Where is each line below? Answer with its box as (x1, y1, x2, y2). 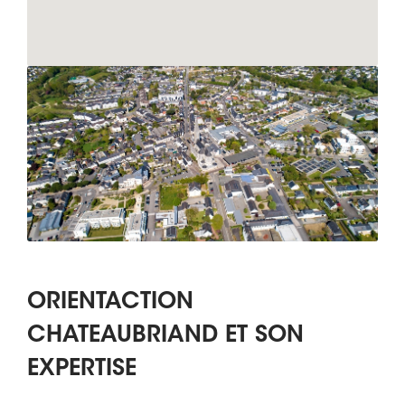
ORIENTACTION (27, 291, 193, 316)
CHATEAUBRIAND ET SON (27, 325, 304, 349)
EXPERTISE (27, 358, 137, 382)
